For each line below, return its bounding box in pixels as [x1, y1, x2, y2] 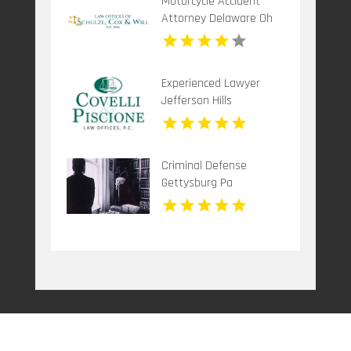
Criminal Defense [161, 157, 247, 174]
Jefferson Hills [161, 92, 232, 109]
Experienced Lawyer [161, 74, 260, 92]
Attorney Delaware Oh [161, 9, 273, 27]
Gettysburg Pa [161, 174, 233, 191]
